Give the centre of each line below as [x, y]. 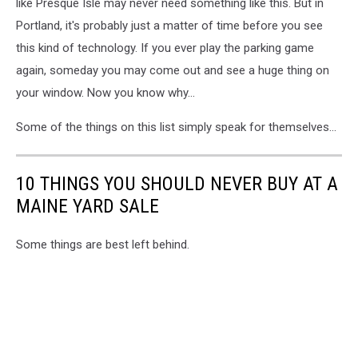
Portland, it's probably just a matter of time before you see [169, 25]
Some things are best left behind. [103, 244]
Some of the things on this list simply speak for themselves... [176, 127]
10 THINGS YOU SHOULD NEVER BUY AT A [177, 183]
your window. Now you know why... [105, 92]
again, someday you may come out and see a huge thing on [173, 70]
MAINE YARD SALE [88, 206]
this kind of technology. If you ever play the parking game [165, 48]
